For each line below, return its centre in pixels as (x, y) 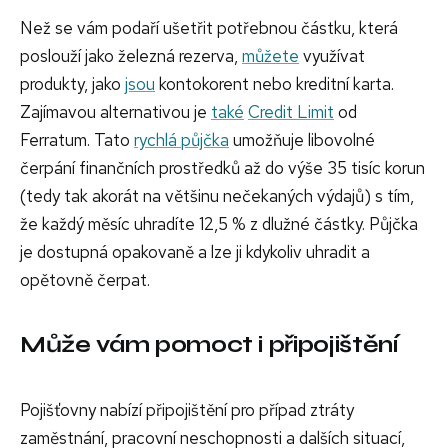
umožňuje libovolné (302, 139)
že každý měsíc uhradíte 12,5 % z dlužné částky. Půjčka (219, 223)
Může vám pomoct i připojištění (209, 344)
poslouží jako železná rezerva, (131, 55)
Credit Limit (291, 111)
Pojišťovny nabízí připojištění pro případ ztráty (187, 409)
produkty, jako (72, 83)
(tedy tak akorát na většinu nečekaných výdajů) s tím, (217, 195)
